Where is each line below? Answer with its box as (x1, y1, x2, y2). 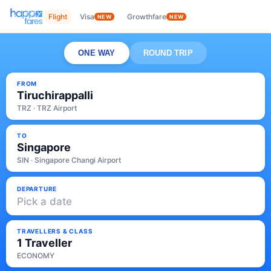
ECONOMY (17, 251, 54, 260)
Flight (48, 11, 67, 21)
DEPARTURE (17, 184, 57, 192)
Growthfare (127, 11, 167, 21)
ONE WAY (78, 48, 116, 57)
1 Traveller (17, 237, 72, 249)
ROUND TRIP (143, 48, 193, 57)
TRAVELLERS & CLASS (17, 227, 93, 235)
